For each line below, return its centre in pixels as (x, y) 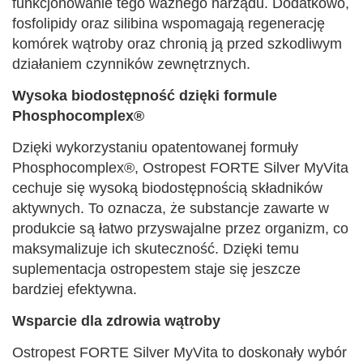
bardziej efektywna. (75, 290)
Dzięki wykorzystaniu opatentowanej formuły (155, 148)
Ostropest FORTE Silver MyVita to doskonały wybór (179, 353)
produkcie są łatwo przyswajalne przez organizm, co (180, 229)
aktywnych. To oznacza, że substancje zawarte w (171, 209)
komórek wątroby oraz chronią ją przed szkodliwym (177, 44)
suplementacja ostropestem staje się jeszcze (156, 269)
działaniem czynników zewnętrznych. (131, 64)
